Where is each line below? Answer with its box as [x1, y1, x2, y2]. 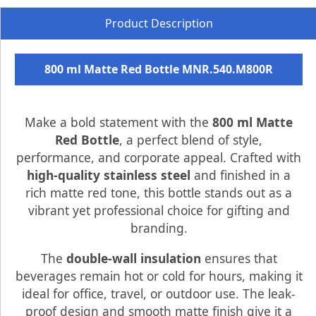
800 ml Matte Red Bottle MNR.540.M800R [44, 61, 273, 77]
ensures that [200, 249, 277, 267]
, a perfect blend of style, [119, 130, 262, 148]
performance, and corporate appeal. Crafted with [16, 148, 301, 166]
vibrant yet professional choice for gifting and [28, 201, 290, 219]
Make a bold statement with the [25, 113, 212, 130]
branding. [130, 219, 188, 236]
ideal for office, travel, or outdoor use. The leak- [22, 284, 296, 302]
